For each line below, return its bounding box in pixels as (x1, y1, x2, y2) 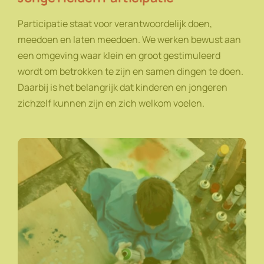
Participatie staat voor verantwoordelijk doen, (18, 17, 212, 31)
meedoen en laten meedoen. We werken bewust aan (18, 33, 241, 47)
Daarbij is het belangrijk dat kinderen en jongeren (18, 81, 227, 94)
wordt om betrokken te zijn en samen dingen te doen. (18, 65, 243, 78)
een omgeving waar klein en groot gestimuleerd (18, 49, 220, 62)
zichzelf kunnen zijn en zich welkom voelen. (18, 97, 207, 110)
